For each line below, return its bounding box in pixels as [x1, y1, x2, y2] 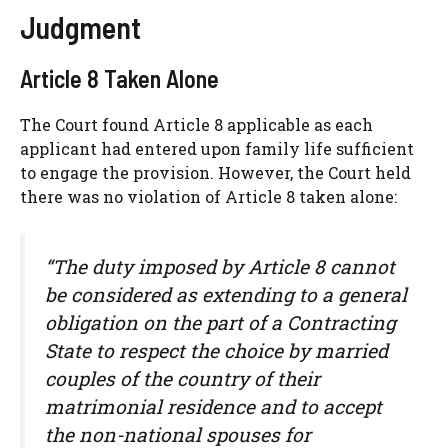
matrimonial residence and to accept [45, 394, 382, 420]
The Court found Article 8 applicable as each [20, 114, 373, 136]
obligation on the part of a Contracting [45, 310, 396, 336]
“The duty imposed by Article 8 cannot [45, 254, 395, 280]
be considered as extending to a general [45, 282, 407, 308]
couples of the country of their [45, 366, 320, 392]
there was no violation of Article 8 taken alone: [20, 186, 397, 208]
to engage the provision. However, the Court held [20, 162, 411, 184]
